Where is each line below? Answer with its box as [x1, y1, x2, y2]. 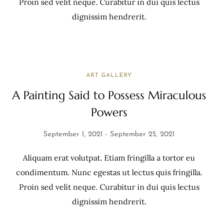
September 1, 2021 [43, 131, 103, 138]
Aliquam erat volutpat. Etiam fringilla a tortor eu [23, 153, 195, 163]
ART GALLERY [86, 73, 132, 78]
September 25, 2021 [110, 131, 175, 138]
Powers [91, 105, 127, 120]
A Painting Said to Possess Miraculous [12, 88, 206, 103]
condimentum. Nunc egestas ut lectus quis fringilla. [16, 167, 202, 177]
